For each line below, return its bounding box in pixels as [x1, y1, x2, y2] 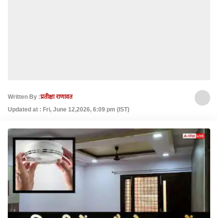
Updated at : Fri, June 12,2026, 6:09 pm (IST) [8, 106, 129, 113]
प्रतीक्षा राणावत [40, 93, 73, 100]
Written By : [8, 93, 40, 100]
